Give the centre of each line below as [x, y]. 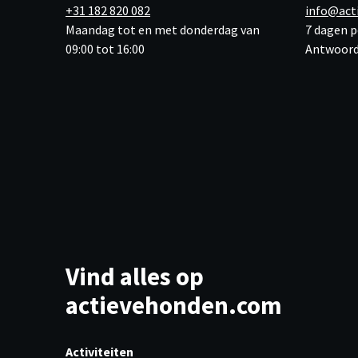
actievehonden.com [174, 305]
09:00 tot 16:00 [105, 49]
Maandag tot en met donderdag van [163, 30]
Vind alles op [135, 276]
